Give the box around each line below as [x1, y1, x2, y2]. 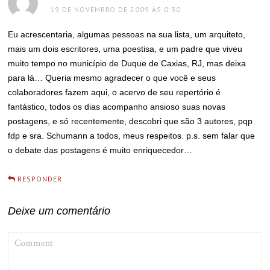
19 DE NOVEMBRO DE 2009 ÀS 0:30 [50, 5, 181, 14]
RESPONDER [17, 174, 63, 183]
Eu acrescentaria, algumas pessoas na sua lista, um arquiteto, [8, 30, 246, 39]
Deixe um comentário [8, 205, 111, 217]
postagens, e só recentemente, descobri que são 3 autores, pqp [8, 116, 253, 126]
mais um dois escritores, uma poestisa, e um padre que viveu [8, 44, 243, 54]
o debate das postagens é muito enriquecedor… [8, 145, 193, 155]
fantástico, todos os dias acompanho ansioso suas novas [8, 102, 226, 111]
